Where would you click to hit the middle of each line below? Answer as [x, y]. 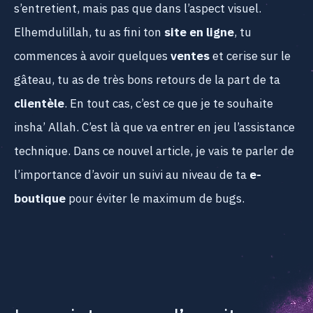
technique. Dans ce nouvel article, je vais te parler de [154, 151]
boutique [40, 199]
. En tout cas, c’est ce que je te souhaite [169, 104]
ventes [189, 56]
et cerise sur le [250, 56]
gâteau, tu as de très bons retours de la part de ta [147, 80]
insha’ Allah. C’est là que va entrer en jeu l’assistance [154, 128]
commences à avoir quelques [91, 56]
